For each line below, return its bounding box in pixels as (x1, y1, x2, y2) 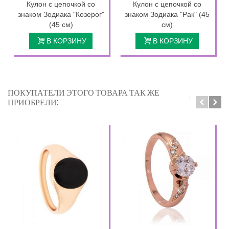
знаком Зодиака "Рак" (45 (125, 10, 210, 18)
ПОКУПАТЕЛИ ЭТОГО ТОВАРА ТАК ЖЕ (8, 87, 159, 98)
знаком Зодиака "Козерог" (17, 10, 104, 18)
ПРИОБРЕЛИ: (8, 97, 59, 107)
